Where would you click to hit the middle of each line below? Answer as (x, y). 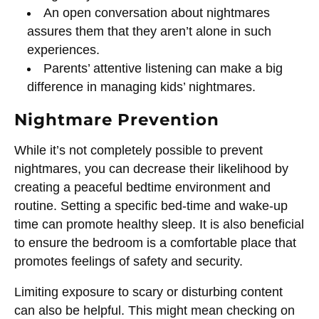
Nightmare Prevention (117, 120)
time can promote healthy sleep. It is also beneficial (159, 224)
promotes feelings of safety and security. (129, 261)
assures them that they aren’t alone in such (149, 31)
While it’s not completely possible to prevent (138, 150)
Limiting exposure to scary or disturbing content (148, 292)
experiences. (63, 49)
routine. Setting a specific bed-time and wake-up (151, 205)
